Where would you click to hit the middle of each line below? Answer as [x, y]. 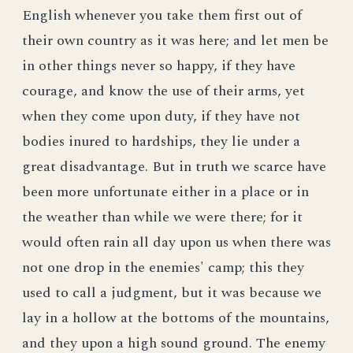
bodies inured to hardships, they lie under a [161, 141]
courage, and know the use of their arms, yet [163, 91]
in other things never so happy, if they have [159, 66]
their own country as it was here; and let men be [175, 41]
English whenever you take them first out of [162, 15]
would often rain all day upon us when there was [176, 242]
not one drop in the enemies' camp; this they [163, 268]
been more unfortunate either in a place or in [165, 192]
